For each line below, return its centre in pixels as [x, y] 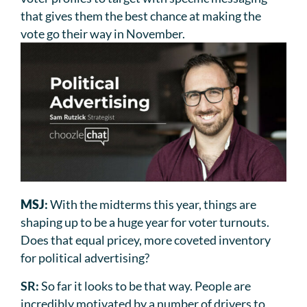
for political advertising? [85, 258]
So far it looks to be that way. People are [146, 285]
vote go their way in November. [103, 34]
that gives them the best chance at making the [141, 16]
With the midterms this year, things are [153, 205]
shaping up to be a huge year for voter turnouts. [145, 222]
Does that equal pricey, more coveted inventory [146, 240]
